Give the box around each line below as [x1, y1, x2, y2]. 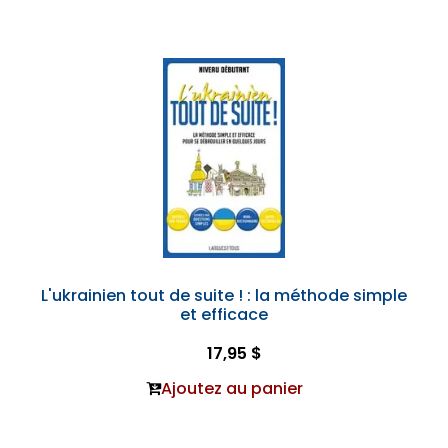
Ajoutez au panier [160, 377, 303, 401]
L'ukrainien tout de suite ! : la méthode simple [41, 284, 407, 308]
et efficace [180, 303, 268, 327]
